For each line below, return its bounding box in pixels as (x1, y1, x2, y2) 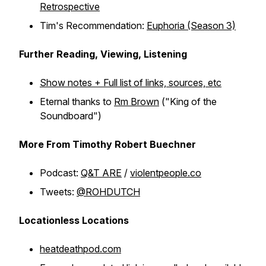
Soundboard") (40, 110, 102, 122)
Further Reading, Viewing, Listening (19, 48, 187, 60)
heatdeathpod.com (40, 243, 121, 255)
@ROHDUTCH (77, 186, 140, 198)
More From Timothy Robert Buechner (19, 138, 196, 150)
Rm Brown (114, 96, 159, 107)
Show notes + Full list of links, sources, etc (40, 77, 221, 88)
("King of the (159, 96, 217, 107)
